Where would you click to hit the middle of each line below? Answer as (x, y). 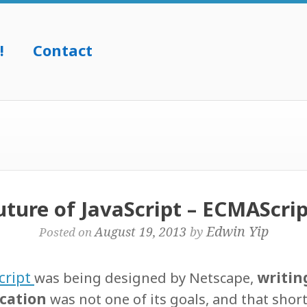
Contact (62, 50)
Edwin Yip (237, 231)
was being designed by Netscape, (146, 278)
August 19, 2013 (140, 232)
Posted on (66, 232)
